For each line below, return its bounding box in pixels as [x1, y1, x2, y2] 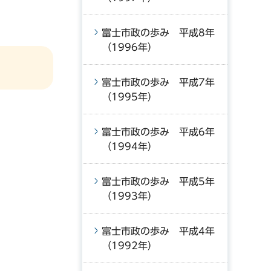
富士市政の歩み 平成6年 [102, 127, 215, 137]
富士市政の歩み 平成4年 [102, 226, 215, 236]
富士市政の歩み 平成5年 [102, 177, 215, 186]
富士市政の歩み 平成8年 [102, 28, 215, 38]
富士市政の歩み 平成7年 [102, 77, 215, 87]
